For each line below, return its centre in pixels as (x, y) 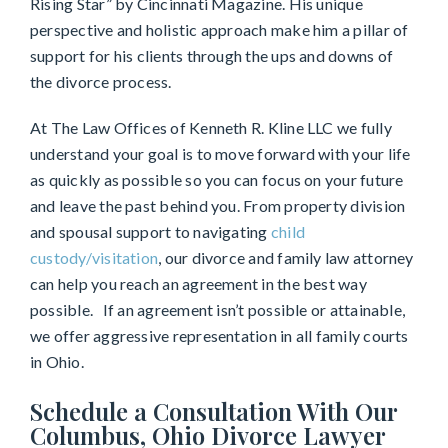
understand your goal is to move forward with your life (220, 154)
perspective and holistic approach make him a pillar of (219, 30)
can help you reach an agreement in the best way (198, 284)
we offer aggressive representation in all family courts (219, 336)
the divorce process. (101, 82)
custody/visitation (94, 258)
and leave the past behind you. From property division (218, 206)
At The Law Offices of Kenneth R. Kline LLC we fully (211, 128)
